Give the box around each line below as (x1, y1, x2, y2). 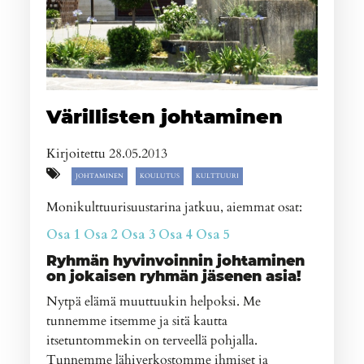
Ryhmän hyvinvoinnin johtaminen (46, 251, 305, 269)
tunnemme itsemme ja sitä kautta (46, 311, 228, 330)
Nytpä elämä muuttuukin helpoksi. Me (46, 292, 262, 310)
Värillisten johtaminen (46, 104, 284, 128)
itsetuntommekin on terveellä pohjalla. (46, 331, 258, 349)
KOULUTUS (140, 171, 180, 180)
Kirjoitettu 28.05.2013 (46, 144, 168, 162)
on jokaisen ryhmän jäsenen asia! (46, 266, 302, 284)
